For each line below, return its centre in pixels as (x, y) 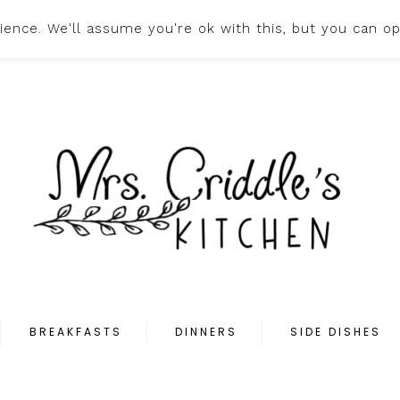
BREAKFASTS (76, 332)
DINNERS (206, 332)
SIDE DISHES (336, 332)
